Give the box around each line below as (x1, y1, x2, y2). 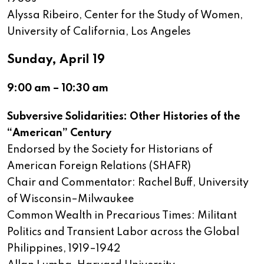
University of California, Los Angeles (7, 27, 191, 38)
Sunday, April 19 (7, 54, 105, 67)
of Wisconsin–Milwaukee (7, 194, 134, 205)
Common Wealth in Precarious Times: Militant (7, 210, 237, 222)
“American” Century (7, 128, 111, 139)
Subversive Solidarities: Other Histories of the (7, 111, 240, 123)
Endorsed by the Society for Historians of (7, 144, 213, 156)
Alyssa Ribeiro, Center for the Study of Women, (7, 10, 243, 21)
